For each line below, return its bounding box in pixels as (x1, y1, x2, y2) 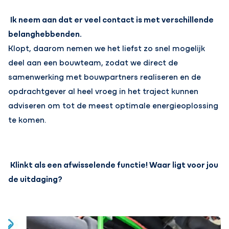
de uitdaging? (8, 173, 63, 185)
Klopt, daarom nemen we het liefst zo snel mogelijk (8, 42, 205, 54)
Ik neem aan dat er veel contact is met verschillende (8, 13, 214, 25)
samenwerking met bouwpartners (8, 71, 141, 82)
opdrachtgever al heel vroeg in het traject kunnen (8, 85, 199, 97)
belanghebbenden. (8, 28, 82, 39)
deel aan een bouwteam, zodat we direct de (8, 56, 178, 68)
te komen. (8, 113, 47, 125)
